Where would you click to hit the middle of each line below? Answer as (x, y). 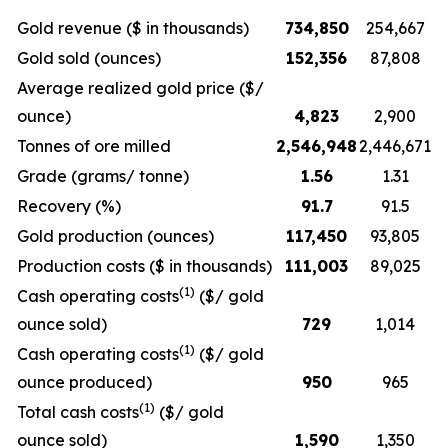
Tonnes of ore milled (94, 146)
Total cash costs (78, 412)
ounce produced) (84, 382)
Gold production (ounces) (115, 236)
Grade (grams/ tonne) (103, 176)
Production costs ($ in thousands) (144, 266)
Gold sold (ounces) (89, 58)
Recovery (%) (69, 206)
